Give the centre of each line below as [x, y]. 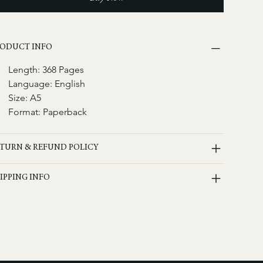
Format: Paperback [47, 112]
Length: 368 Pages [46, 69]
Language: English [46, 83]
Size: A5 [24, 97]
